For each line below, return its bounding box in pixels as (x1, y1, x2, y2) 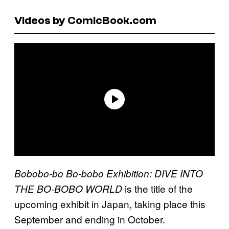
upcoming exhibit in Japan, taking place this (14, 196, 205, 211)
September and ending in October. (14, 212, 165, 226)
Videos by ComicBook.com (14, 13, 156, 27)
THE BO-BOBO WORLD (14, 181, 122, 195)
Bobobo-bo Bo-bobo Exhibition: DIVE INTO (14, 166, 203, 180)
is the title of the (122, 181, 193, 195)
